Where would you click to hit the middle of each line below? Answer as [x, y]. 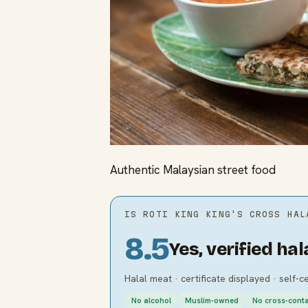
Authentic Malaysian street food [193, 170]
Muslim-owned [212, 300]
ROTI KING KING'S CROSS [212, 214]
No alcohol [151, 300]
